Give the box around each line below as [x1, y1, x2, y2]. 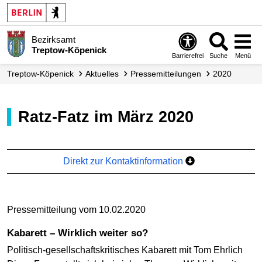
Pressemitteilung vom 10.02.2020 [7, 204, 146, 215]
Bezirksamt [31, 34, 75, 44]
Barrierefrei [172, 51, 204, 59]
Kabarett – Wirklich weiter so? [14, 227, 148, 239]
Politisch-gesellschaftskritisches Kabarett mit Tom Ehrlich [7, 245, 243, 256]
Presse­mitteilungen [136, 69, 201, 78]
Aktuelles [91, 69, 119, 78]
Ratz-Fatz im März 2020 [30, 108, 194, 126]
